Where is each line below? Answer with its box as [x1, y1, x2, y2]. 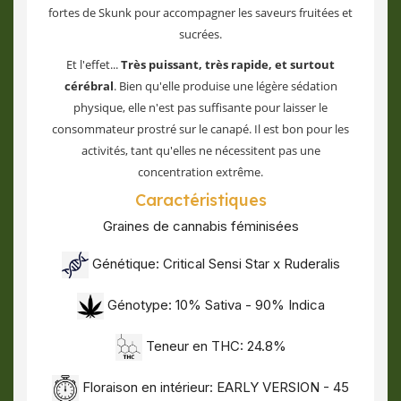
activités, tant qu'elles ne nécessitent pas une [81, 142, 320, 158]
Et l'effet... [66, 56, 121, 73]
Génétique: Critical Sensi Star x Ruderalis [88, 255, 340, 273]
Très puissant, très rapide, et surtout [121, 56, 335, 73]
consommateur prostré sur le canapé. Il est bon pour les [52, 121, 349, 137]
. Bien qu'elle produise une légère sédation [113, 78, 337, 94]
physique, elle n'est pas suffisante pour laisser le [73, 99, 328, 115]
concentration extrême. [138, 164, 263, 180]
